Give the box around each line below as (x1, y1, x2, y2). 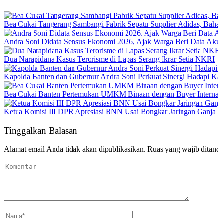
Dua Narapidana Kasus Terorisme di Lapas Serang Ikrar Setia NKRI (4, 54, 215, 63)
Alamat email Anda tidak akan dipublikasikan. (4, 145, 145, 154)
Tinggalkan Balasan (4, 125, 77, 136)
